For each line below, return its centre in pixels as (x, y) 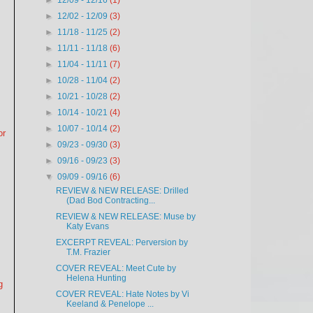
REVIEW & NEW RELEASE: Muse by (125, 217)
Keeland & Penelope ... (110, 304)
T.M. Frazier (88, 252)
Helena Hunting (96, 278)
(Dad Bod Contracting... (110, 201)
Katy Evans (87, 226)
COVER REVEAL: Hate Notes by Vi (122, 294)
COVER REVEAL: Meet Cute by (116, 268)
